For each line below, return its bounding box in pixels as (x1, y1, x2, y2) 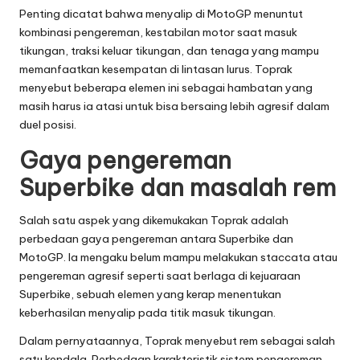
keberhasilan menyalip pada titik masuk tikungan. (19, 305, 276, 320)
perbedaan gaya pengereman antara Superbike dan (19, 231, 293, 246)
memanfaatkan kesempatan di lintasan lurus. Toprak (19, 61, 292, 76)
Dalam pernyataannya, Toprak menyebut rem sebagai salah (19, 333, 335, 348)
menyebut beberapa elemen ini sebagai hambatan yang (19, 80, 313, 95)
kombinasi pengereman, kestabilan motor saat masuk (19, 24, 297, 39)
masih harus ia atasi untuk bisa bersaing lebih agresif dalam (19, 98, 329, 113)
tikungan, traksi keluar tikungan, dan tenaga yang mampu (19, 43, 319, 58)
